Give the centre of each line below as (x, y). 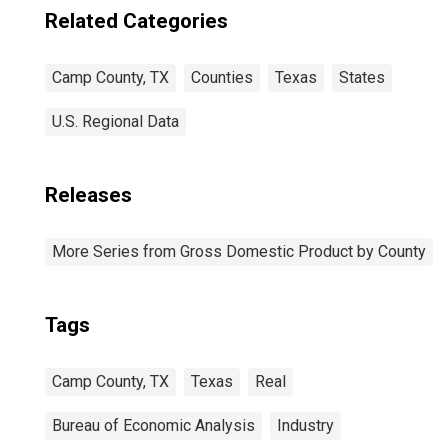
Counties (222, 77)
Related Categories (136, 21)
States (362, 77)
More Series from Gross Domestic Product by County (239, 251)
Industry (305, 425)
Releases (88, 195)
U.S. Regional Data (115, 121)
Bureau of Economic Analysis (153, 425)
